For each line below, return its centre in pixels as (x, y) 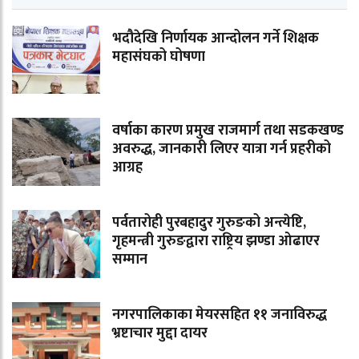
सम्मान (130, 260)
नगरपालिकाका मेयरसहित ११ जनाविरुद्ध (220, 315)
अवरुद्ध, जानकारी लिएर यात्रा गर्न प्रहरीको (222, 149)
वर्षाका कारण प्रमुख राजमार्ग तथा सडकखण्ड (228, 131)
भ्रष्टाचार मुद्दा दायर (160, 334)
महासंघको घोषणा (159, 57)
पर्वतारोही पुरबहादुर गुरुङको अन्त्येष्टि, (209, 223)
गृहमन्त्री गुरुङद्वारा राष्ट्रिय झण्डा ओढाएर (216, 242)
